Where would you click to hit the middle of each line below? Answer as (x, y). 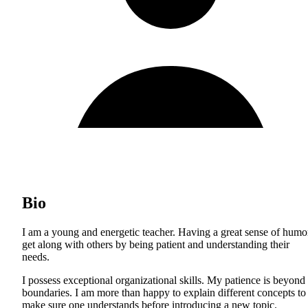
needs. (36, 256)
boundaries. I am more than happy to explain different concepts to (164, 292)
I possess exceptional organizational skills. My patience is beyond (164, 280)
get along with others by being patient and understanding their (156, 244)
